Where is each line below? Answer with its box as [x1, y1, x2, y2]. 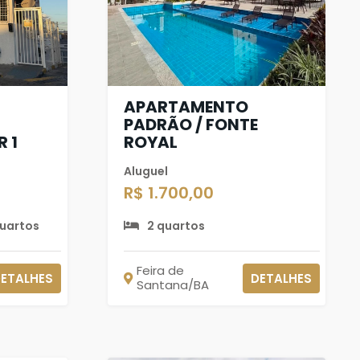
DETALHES [250, 269, 312, 287]
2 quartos [146, 217, 205, 234]
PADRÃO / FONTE [123, 112, 258, 136]
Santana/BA [136, 276, 209, 293]
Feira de [136, 262, 184, 279]
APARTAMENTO [123, 95, 248, 118]
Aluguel [123, 162, 168, 179]
